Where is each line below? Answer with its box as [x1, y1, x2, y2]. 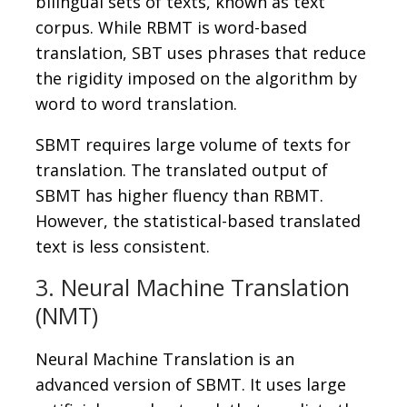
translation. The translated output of [35, 159, 328, 182]
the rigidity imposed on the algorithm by [35, 67, 357, 90]
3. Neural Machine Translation [35, 272, 350, 303]
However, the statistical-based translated [35, 210, 361, 233]
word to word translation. [35, 93, 237, 115]
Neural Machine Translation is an [35, 348, 294, 371]
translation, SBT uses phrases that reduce [35, 42, 366, 65]
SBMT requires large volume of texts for [35, 134, 351, 156]
